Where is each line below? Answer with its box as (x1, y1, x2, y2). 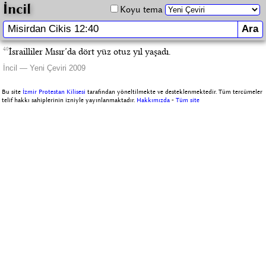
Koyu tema (120, 4, 163, 15)
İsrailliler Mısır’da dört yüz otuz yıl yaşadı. (8, 46, 171, 57)
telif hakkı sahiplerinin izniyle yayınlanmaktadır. (2, 96, 137, 104)
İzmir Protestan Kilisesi (23, 87, 86, 96)
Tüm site (176, 96, 200, 104)
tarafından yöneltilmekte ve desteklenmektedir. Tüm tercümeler (85, 87, 263, 96)
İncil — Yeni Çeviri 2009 (2, 63, 85, 72)
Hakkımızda (137, 96, 170, 104)
